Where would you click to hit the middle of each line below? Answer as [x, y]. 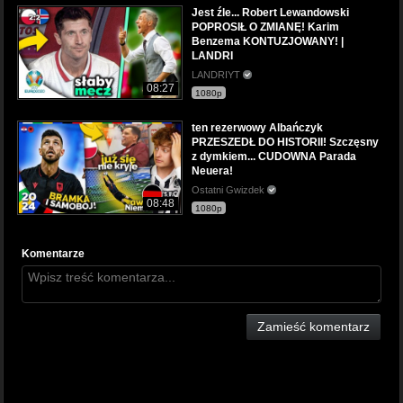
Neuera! [212, 171]
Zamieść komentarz [313, 326]
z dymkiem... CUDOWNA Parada [274, 157]
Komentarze [53, 254]
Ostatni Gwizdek [229, 190]
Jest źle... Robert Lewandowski [270, 13]
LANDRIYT [217, 75]
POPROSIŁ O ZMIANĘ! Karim [265, 27]
